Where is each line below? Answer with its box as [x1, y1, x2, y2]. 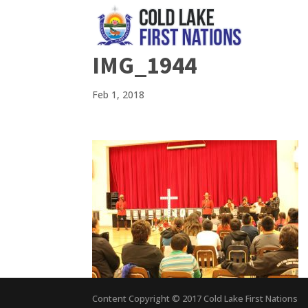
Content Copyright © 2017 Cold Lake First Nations [92, 292, 298, 305]
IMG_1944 [92, 50, 197, 80]
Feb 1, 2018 [92, 88, 145, 101]
